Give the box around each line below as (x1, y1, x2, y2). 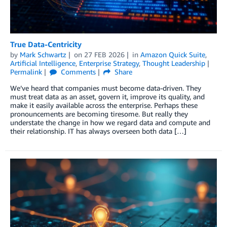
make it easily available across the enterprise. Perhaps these (10, 101, 198, 109)
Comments (58, 67, 96, 76)
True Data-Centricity (10, 40, 82, 49)
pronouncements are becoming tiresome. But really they (10, 109, 188, 118)
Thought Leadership (142, 59, 205, 67)
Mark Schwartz (20, 50, 66, 59)
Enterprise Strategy (79, 59, 139, 67)
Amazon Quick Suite (140, 50, 205, 59)
